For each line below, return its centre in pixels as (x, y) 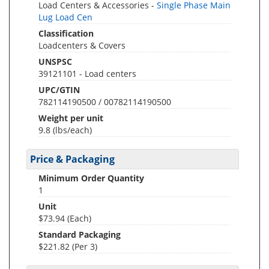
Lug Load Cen (65, 17)
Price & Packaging (72, 159)
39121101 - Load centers (87, 74)
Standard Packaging (80, 234)
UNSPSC (55, 62)
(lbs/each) (72, 130)
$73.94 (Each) (65, 218)
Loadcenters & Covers (82, 45)
